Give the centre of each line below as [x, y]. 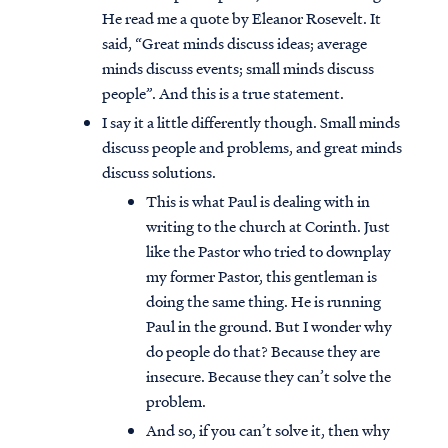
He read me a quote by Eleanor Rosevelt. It [241, 18]
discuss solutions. [159, 172]
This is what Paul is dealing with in [258, 201]
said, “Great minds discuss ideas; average [234, 43]
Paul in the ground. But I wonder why [269, 326]
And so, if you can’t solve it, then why [268, 430]
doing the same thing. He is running [263, 301]
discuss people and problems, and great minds [252, 147]
